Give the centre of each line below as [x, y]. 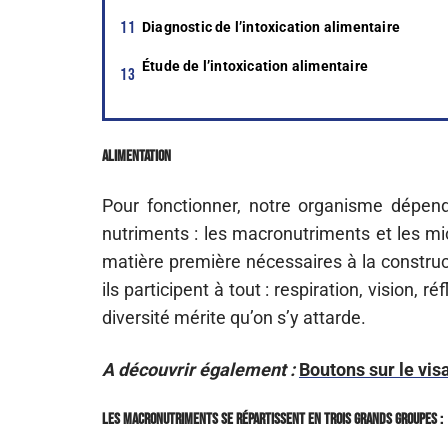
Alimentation [136, 156]
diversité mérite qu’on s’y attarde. [234, 317]
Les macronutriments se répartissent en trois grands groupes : [272, 419]
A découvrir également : [198, 369]
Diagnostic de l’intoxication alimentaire [271, 27]
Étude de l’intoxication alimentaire [255, 66]
